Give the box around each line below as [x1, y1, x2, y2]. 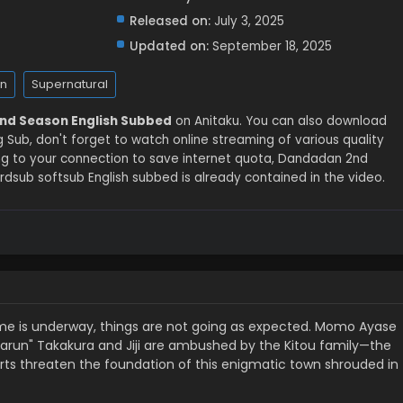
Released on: [129, 13, 210, 30]
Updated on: [129, 38, 209, 55]
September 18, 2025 [211, 38, 332, 55]
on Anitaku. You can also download [172, 112, 387, 130]
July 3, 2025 [213, 13, 284, 30]
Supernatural [31, 76, 108, 93]
